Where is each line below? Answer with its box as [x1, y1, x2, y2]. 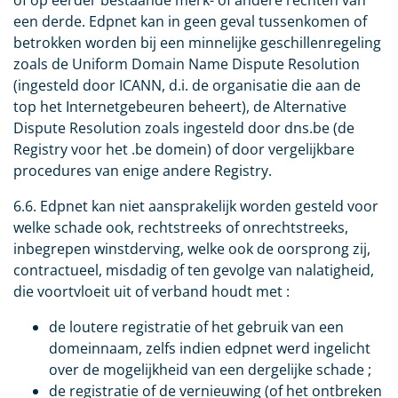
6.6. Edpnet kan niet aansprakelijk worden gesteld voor [13, 196, 378, 217]
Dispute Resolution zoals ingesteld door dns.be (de [13, 118, 354, 139]
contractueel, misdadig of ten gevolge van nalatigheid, [13, 260, 374, 281]
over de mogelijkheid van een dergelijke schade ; [49, 360, 371, 380]
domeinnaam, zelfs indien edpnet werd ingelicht [49, 338, 370, 359]
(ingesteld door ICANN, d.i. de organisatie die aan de [13, 76, 361, 96]
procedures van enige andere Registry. [13, 161, 272, 181]
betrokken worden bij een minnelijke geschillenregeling [13, 33, 381, 53]
